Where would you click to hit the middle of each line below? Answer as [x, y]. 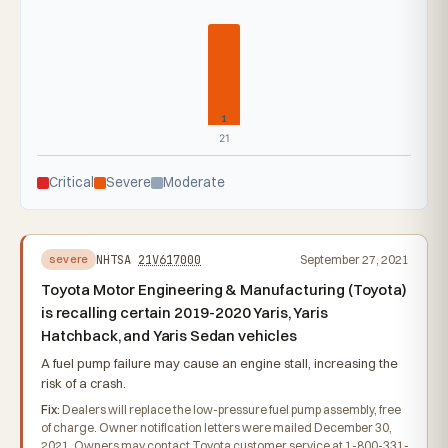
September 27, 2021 [354, 259]
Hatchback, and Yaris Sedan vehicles [169, 335]
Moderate [194, 182]
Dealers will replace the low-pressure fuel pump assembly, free [230, 409]
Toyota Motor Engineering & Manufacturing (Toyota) [224, 289]
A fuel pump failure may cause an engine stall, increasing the [219, 363]
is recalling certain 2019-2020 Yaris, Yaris [184, 312]
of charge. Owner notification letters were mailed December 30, [216, 427]
